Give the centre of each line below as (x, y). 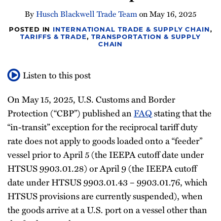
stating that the (182, 113)
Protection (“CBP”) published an (71, 113)
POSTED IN (31, 29)
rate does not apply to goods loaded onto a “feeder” (105, 140)
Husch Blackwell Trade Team (87, 14)
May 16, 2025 (173, 14)
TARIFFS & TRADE (54, 37)
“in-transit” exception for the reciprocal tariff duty (102, 127)
